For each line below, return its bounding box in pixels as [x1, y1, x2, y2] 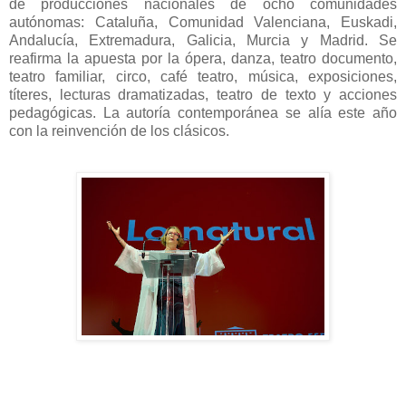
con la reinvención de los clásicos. [9, 122, 233, 139]
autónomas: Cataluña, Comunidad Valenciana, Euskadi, [9, 14, 397, 30]
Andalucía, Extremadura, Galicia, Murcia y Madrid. [9, 32, 379, 48]
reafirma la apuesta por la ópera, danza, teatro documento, [9, 50, 397, 66]
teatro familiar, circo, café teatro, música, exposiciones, [9, 68, 397, 84]
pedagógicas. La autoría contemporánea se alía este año [9, 104, 397, 121]
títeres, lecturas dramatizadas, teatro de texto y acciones [9, 86, 397, 102]
